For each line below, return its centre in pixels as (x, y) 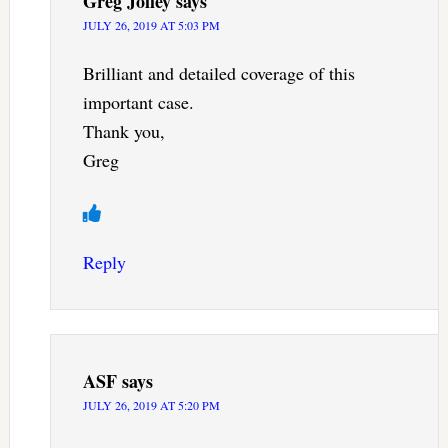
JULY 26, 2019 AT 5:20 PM (151, 405)
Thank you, (123, 131)
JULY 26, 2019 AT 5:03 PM (151, 25)
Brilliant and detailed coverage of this (218, 73)
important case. (138, 102)
